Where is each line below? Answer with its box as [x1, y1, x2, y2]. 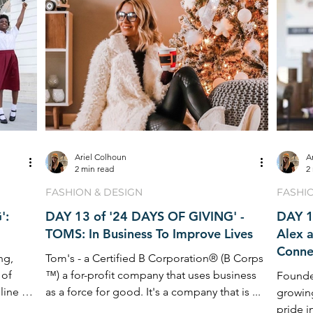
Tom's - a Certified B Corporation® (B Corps [45, 252, 221, 265]
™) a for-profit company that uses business [45, 268, 256, 282]
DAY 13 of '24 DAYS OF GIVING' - [45, 208, 245, 224]
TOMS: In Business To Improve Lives [45, 226, 253, 242]
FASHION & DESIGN [45, 186, 143, 198]
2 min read [75, 163, 114, 174]
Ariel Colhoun [75, 152, 126, 162]
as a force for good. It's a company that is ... [45, 285, 261, 298]
